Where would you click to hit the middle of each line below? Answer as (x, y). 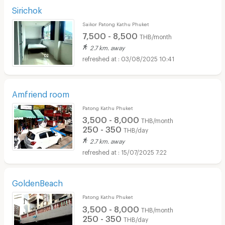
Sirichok (27, 9)
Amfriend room (40, 92)
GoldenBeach (37, 182)
